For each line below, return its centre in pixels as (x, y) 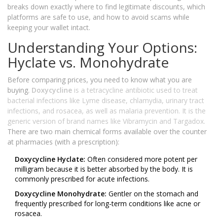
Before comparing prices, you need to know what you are (100, 80)
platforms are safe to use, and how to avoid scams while (98, 17)
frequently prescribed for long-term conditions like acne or (108, 204)
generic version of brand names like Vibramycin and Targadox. (106, 121)
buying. (19, 90)
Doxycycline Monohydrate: (61, 194)
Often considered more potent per (141, 159)
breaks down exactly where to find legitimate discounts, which (106, 7)
